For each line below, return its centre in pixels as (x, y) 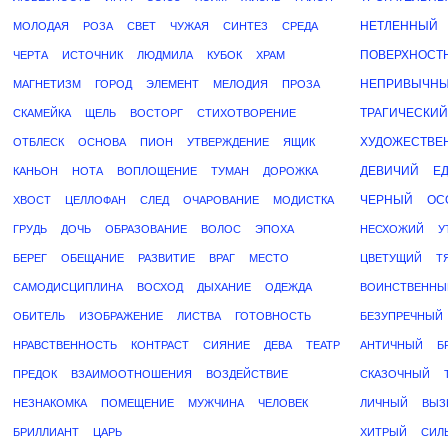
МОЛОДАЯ (41, 26)
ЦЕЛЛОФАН (95, 200)
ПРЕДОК (35, 374)
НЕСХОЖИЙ (392, 229)
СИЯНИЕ (226, 345)
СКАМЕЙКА (42, 113)
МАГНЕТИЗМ (47, 84)
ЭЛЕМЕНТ (172, 84)
